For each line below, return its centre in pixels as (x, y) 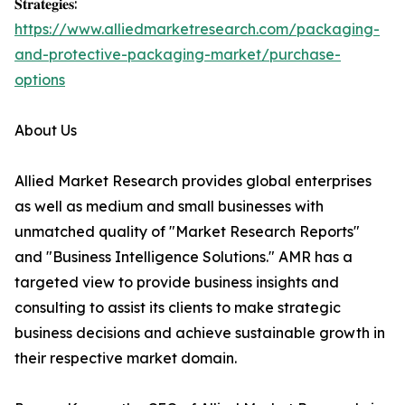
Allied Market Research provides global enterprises (193, 181)
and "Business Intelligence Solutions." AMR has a (184, 257)
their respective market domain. (126, 358)
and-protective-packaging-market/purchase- (178, 55)
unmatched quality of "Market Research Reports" (187, 232)
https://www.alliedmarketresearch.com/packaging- (197, 29)
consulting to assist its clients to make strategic (178, 308)
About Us (46, 131)
